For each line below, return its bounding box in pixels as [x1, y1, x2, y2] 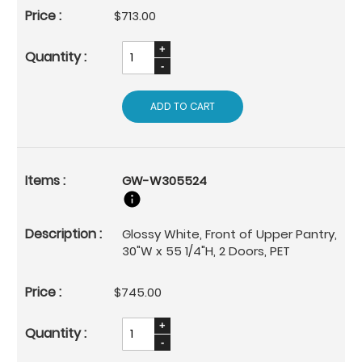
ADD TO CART [150, 99, 215, 113]
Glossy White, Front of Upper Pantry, [122, 225, 337, 242]
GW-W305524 [122, 171, 207, 189]
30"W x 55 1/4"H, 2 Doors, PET [122, 242, 290, 259]
